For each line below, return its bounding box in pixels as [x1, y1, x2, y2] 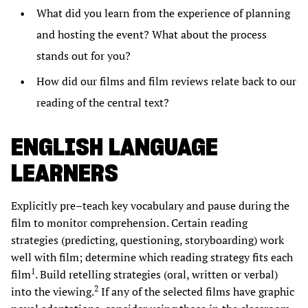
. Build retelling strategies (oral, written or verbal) [35, 267, 278, 283]
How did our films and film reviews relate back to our [36, 74, 296, 89]
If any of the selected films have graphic [98, 284, 294, 300]
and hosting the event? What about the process [36, 27, 267, 43]
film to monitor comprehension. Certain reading [11, 215, 247, 231]
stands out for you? [36, 48, 131, 64]
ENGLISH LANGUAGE [11, 131, 218, 163]
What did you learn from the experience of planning [36, 5, 290, 21]
